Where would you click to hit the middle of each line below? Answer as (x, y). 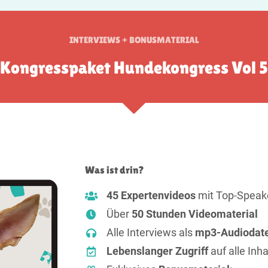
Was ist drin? (115, 170)
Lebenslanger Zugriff (158, 252)
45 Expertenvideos (151, 196)
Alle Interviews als (151, 233)
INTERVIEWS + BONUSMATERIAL (134, 40)
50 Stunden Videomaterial (195, 214)
